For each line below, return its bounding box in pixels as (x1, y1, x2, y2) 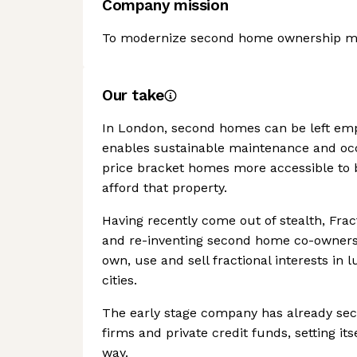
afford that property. (102, 180, 227, 195)
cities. (102, 273, 137, 288)
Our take (102, 86, 164, 104)
